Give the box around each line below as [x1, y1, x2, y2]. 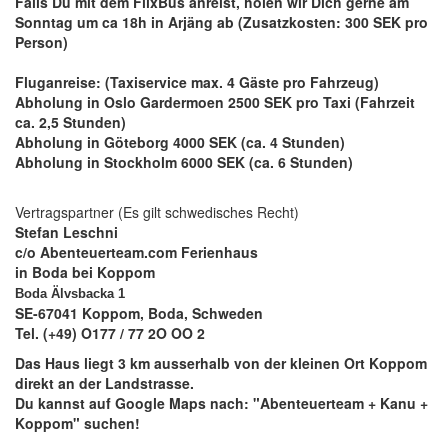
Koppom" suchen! [15, 413, 140, 433]
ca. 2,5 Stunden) [15, 112, 126, 132]
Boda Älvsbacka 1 [15, 286, 125, 301]
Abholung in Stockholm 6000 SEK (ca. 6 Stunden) [15, 152, 353, 172]
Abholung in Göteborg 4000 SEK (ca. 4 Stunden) [15, 132, 345, 152]
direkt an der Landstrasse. [15, 373, 198, 393]
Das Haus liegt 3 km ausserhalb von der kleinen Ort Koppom [15, 353, 427, 373]
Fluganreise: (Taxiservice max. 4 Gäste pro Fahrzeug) [15, 72, 379, 92]
